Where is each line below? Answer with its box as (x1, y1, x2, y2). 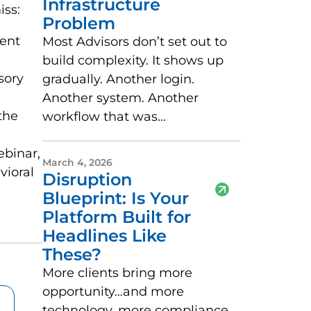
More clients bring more (42, 265, 192, 281)
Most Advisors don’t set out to (42, 34, 227, 50)
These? (42, 244, 101, 265)
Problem (42, 13, 115, 34)
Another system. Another (42, 90, 199, 106)
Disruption (42, 169, 132, 190)
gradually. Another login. (42, 72, 194, 87)
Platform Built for (42, 207, 191, 228)
